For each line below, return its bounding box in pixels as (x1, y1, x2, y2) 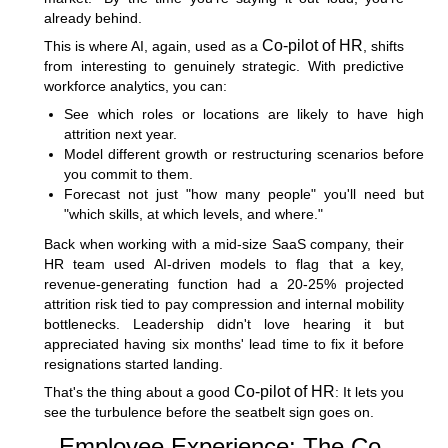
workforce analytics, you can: (44, 77, 227, 94)
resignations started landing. (44, 355, 223, 372)
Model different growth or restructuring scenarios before (64, 145, 424, 162)
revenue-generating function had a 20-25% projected (44, 275, 404, 292)
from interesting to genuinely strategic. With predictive (44, 57, 404, 74)
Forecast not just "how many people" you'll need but (64, 185, 424, 202)
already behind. (44, 9, 142, 26)
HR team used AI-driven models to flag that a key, (44, 255, 404, 272)
